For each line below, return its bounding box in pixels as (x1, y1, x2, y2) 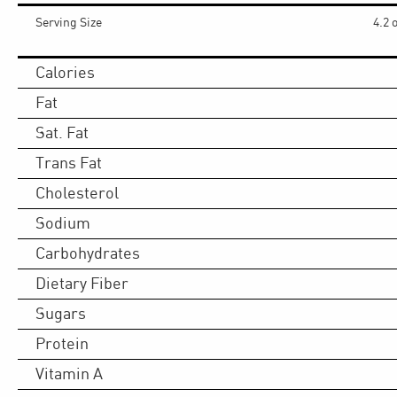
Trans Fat (35, 154, 102, 172)
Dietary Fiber (35, 275, 128, 292)
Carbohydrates (35, 245, 140, 262)
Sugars (35, 305, 86, 323)
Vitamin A (35, 365, 103, 383)
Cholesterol (35, 184, 119, 202)
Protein (35, 335, 89, 353)
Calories (35, 64, 95, 82)
